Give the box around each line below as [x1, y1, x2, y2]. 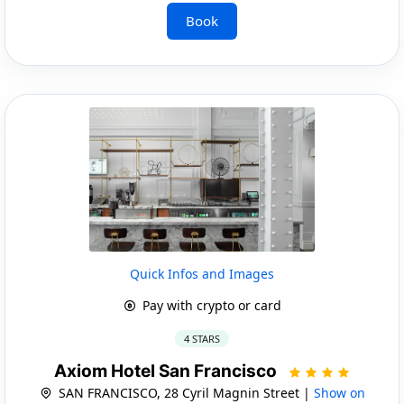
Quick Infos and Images [130, 264, 274, 282]
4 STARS [184, 331, 220, 345]
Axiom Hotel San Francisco [53, 360, 280, 381]
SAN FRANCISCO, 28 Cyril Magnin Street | [54, 383, 314, 401]
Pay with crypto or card [138, 296, 281, 314]
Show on [313, 383, 365, 401]
